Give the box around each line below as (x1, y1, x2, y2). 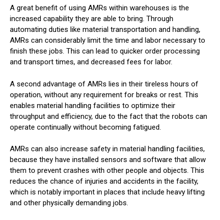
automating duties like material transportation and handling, (10, 25, 200, 34)
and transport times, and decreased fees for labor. (10, 57, 172, 66)
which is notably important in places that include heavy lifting (10, 188, 205, 196)
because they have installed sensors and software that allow (10, 155, 206, 164)
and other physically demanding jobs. (10, 198, 128, 207)
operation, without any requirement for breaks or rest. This (10, 90, 198, 99)
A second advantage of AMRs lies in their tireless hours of (10, 79, 198, 88)
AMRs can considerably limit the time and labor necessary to (10, 36, 205, 45)
